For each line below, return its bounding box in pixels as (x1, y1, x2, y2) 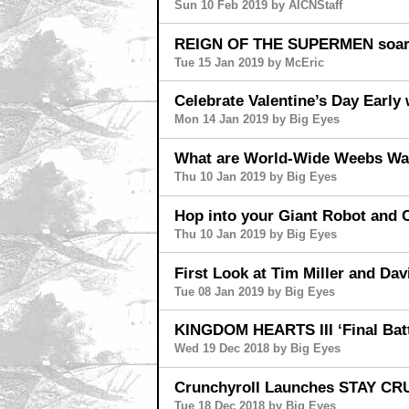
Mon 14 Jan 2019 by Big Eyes (173, 112, 340, 127)
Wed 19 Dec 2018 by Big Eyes (173, 341, 341, 356)
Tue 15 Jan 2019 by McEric (173, 55, 324, 69)
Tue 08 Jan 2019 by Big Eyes (173, 284, 335, 299)
